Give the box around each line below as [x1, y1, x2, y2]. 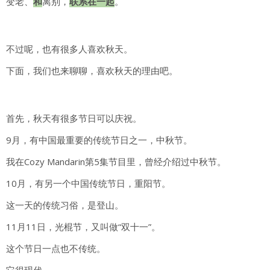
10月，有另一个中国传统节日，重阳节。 [6, 177, 171, 190]
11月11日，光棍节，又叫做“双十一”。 [6, 221, 160, 233]
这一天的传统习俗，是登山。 [6, 199, 124, 212]
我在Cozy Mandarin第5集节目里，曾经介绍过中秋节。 [6, 155, 226, 168]
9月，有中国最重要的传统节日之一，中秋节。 [6, 134, 192, 146]
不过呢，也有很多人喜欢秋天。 [6, 43, 133, 55]
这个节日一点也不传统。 [6, 242, 105, 255]
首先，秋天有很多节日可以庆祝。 [6, 112, 142, 125]
